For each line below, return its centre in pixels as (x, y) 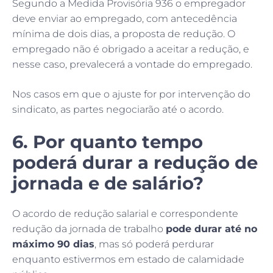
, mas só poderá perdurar (154, 244)
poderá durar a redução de (135, 162)
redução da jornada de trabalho (89, 229)
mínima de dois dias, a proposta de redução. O (124, 34)
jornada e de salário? (108, 183)
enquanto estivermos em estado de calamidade (128, 259)
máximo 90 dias (53, 244)
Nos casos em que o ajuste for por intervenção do (131, 94)
